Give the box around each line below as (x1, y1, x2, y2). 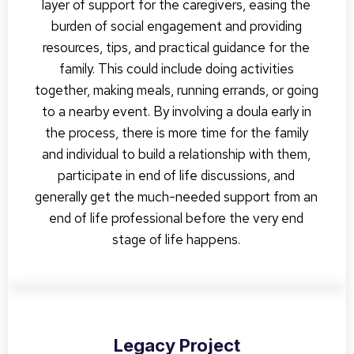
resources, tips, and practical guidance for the (43, 39, 310, 56)
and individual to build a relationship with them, (42, 145, 311, 163)
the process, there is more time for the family (44, 124, 308, 141)
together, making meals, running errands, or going (34, 81, 318, 99)
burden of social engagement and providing (51, 17, 302, 35)
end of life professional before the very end (49, 209, 303, 227)
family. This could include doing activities (58, 60, 294, 77)
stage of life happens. (112, 231, 240, 248)
